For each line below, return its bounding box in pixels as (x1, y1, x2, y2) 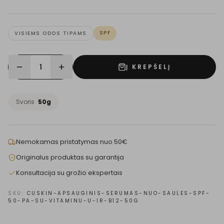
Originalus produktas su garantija (16, 152, 124, 162)
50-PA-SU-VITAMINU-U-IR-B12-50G (8, 197, 139, 204)
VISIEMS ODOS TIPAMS (14, 29, 87, 37)
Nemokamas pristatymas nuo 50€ (16, 137, 127, 146)
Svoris (16, 97, 36, 106)
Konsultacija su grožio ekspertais (16, 168, 122, 177)
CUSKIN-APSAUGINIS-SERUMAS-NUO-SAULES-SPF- (26, 189, 210, 197)
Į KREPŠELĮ (126, 62, 171, 71)
